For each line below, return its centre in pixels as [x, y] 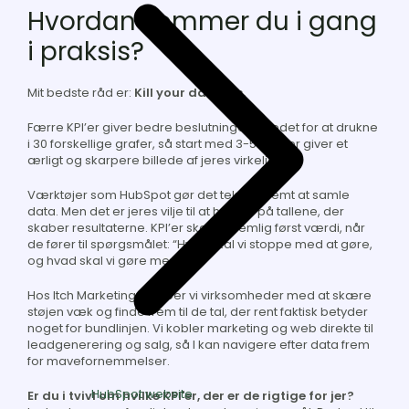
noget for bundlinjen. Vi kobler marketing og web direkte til [200, 329]
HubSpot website [142, 393]
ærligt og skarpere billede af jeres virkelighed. [165, 161]
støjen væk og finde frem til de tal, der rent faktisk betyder [198, 312]
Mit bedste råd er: [81, 93]
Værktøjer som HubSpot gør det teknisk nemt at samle [189, 195]
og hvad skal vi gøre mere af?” [118, 261]
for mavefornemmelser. [99, 362]
